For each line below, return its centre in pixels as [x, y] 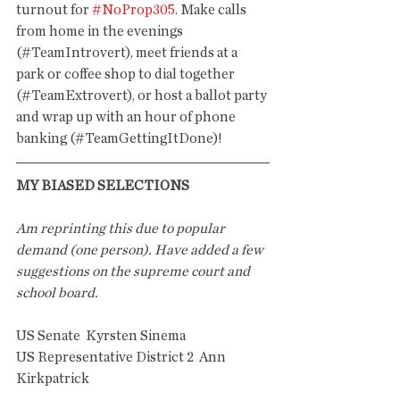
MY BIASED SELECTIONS [103, 186]
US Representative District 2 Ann [122, 357]
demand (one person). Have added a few [141, 250]
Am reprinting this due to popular [122, 229]
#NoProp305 [133, 10]
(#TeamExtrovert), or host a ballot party [143, 96]
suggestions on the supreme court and [134, 271]
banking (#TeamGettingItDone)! [121, 138]
